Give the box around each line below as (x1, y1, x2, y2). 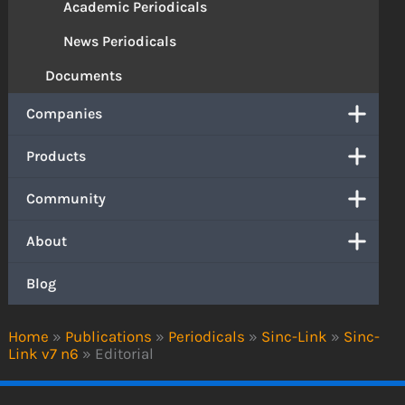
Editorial (95, 344, 155, 363)
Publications (65, 326, 153, 345)
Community (26, 190, 107, 208)
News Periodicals (63, 33, 177, 51)
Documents (45, 67, 123, 85)
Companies (26, 105, 103, 123)
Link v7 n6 (8, 344, 80, 363)
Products (26, 147, 87, 165)
